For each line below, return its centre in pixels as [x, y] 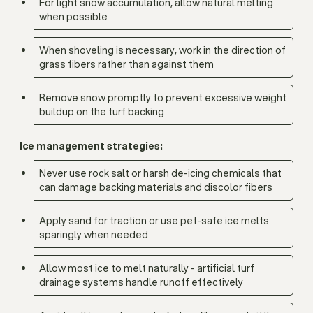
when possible [73, 17]
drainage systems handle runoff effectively [141, 282]
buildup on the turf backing [102, 112]
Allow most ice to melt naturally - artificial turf [147, 268]
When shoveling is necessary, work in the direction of [162, 50]
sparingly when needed [94, 235]
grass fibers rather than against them [126, 64]
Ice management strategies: [91, 146]
